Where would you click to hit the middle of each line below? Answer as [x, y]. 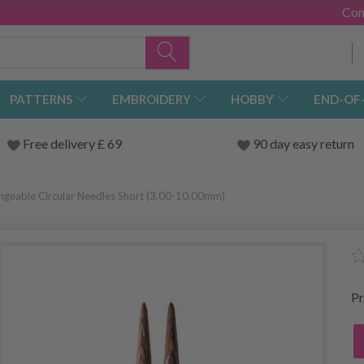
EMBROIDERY [152, 100]
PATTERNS [41, 100]
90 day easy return [303, 144]
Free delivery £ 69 [72, 144]
